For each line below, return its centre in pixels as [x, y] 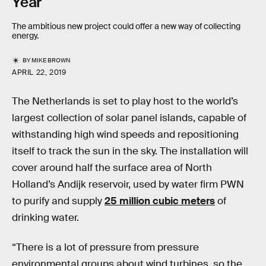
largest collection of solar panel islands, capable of [129, 118]
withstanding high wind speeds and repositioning [125, 135]
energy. [25, 36]
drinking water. [45, 218]
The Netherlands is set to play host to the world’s [125, 102]
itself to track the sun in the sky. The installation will [130, 151]
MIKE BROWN [51, 61]
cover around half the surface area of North [112, 168]
